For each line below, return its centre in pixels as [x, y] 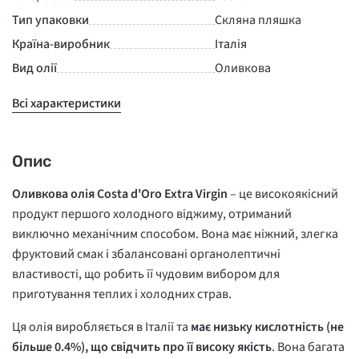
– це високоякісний [283, 194]
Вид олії [34, 68]
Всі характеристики [67, 103]
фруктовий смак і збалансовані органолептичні [146, 254]
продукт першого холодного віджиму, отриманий [152, 214]
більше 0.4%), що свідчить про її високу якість [142, 347]
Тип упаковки [50, 20]
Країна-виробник [61, 44]
